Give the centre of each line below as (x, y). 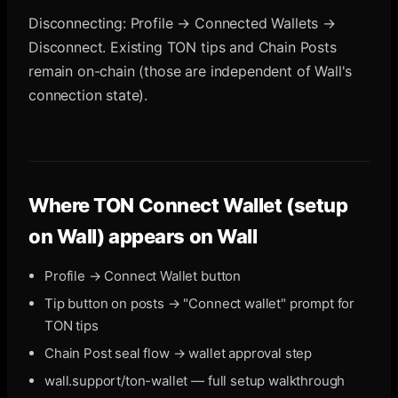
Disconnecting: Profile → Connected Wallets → (182, 23)
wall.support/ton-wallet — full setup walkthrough (195, 381)
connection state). (88, 95)
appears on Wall (181, 236)
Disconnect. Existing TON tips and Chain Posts (183, 47)
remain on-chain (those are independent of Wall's (191, 71)
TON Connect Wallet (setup (221, 205)
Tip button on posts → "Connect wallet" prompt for (200, 303)
